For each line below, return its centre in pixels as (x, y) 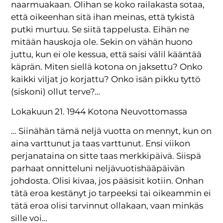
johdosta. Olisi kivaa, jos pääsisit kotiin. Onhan (108, 181)
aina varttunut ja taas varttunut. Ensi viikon (101, 144)
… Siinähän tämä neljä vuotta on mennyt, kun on (111, 131)
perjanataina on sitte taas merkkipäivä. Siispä (106, 156)
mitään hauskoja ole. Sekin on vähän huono (102, 42)
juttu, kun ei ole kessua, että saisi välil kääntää (107, 55)
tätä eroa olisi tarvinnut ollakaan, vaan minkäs (107, 206)
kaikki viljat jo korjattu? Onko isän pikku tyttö (106, 79)
